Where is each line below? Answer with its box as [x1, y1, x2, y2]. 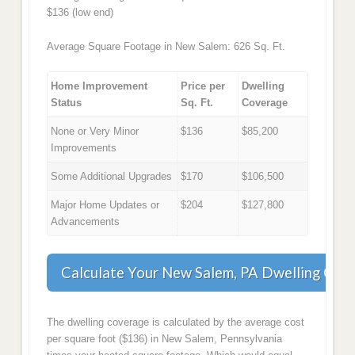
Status [51, 97, 82, 109]
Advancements [51, 216, 120, 228]
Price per [181, 80, 226, 93]
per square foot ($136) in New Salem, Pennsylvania [46, 333, 282, 345]
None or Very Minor [51, 125, 139, 138]
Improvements [51, 142, 117, 155]
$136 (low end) [46, 6, 113, 19]
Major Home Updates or [51, 199, 160, 212]
